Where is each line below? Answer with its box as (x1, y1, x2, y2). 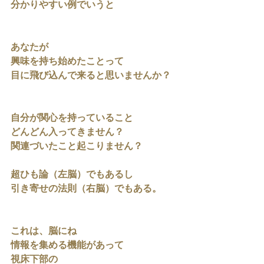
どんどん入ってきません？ (11, 127, 124, 138)
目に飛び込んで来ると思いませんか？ (11, 70, 171, 82)
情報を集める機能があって (11, 240, 124, 252)
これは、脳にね (11, 226, 77, 237)
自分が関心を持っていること (11, 113, 133, 124)
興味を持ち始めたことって (11, 56, 124, 68)
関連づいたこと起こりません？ (11, 141, 143, 153)
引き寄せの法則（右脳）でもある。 (11, 183, 161, 195)
